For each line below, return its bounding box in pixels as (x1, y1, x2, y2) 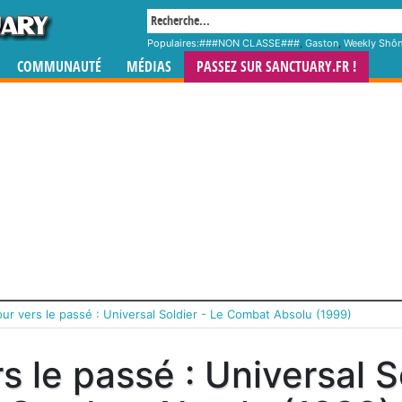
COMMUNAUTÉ (17, 58, 101, 75)
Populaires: (147, 37, 199, 49)
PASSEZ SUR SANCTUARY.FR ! (197, 58, 356, 75)
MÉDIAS (127, 58, 171, 75)
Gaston (305, 37, 338, 49)
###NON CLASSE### (199, 37, 300, 49)
